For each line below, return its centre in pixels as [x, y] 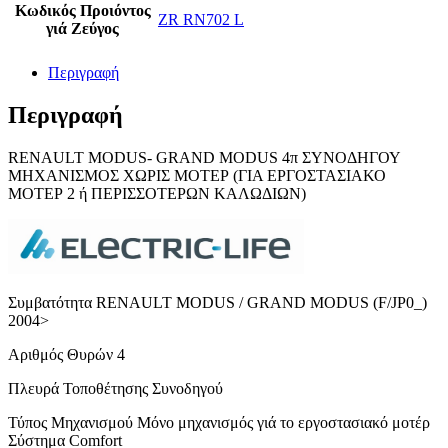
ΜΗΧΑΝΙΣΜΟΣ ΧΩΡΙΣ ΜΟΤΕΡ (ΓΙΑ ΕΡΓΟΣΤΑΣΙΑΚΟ [197, 176]
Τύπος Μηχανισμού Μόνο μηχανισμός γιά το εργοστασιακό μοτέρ [219, 423]
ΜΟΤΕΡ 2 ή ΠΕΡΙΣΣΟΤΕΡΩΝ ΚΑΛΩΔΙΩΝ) [157, 194]
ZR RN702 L [201, 20]
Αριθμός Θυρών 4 [66, 355]
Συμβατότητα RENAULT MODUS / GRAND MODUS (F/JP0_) [217, 303]
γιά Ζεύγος [82, 29]
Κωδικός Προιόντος [82, 11]
